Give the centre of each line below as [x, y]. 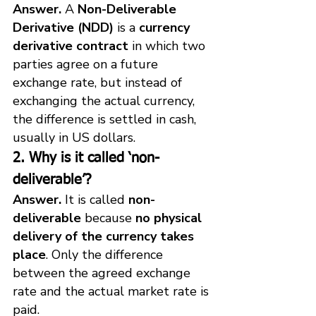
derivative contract [71, 45]
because [108, 218]
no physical [170, 218]
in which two [169, 45]
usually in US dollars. [74, 137]
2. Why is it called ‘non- [86, 158]
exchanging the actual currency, [105, 101]
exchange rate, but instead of [99, 82]
